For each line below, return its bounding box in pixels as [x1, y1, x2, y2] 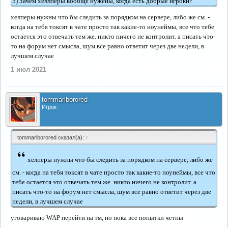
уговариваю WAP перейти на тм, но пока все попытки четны [11, 214, 183, 221]
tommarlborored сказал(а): [17, 134, 85, 140]
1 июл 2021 [11, 66, 46, 73]
